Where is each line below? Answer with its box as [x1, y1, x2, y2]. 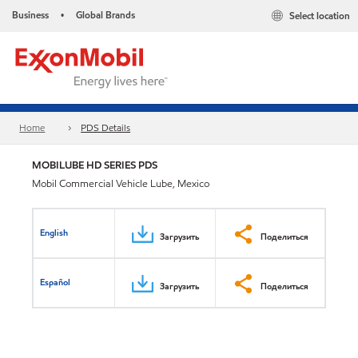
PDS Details [81, 121, 131, 135]
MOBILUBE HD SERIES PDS [32, 157, 157, 173]
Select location [289, 9, 350, 23]
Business [12, 8, 49, 22]
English [40, 225, 69, 239]
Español [40, 275, 71, 288]
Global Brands [76, 8, 135, 22]
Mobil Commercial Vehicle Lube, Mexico [32, 177, 209, 191]
